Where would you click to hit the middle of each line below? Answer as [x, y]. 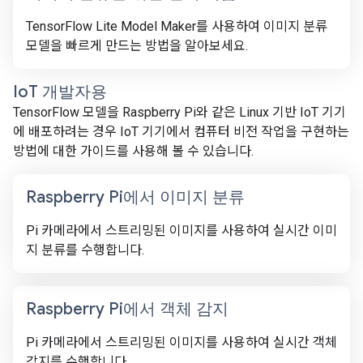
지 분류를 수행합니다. [85, 250]
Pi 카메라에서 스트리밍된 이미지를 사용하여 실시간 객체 [181, 342]
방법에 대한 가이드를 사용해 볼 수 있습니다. [133, 151]
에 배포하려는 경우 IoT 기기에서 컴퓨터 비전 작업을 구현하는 [181, 132]
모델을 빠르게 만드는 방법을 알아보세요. [137, 46]
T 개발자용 [68, 92]
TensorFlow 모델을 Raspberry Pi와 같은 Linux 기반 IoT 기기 [179, 112]
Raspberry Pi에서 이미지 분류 [135, 197]
